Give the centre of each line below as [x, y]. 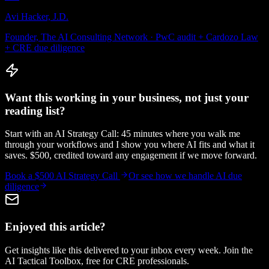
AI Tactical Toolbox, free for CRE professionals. [97, 261]
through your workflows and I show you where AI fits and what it [130, 145]
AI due [229, 176]
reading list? [35, 110]
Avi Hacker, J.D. [37, 16]
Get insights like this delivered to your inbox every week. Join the [129, 250]
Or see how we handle [172, 176]
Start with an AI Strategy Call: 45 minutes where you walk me [122, 134]
